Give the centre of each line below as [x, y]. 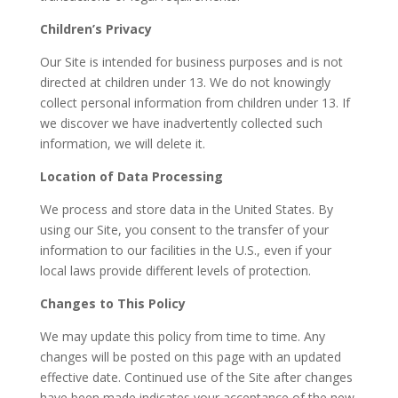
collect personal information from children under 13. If [195, 103]
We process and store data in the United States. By [186, 210]
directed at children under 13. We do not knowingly [185, 83]
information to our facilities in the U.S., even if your [185, 251]
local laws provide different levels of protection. [175, 271]
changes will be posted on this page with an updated [190, 357]
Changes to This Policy [112, 304]
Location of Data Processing [131, 177]
